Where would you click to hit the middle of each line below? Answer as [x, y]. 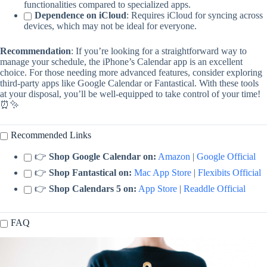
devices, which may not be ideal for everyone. [110, 26]
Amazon [174, 157]
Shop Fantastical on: [90, 173]
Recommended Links [51, 135]
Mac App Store [163, 173]
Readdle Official [215, 189]
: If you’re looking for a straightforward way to [159, 51]
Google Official [226, 157]
